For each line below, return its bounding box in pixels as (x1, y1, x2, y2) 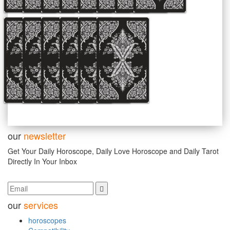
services (24, 198, 58, 212)
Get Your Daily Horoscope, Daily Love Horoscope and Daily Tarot (8, 145, 219, 156)
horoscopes (28, 215, 66, 225)
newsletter (24, 128, 66, 142)
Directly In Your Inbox (8, 156, 77, 166)
